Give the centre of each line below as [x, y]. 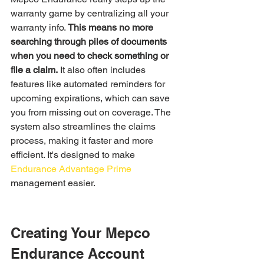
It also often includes [103, 70]
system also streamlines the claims [84, 126]
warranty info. [39, 27]
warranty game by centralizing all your [91, 13]
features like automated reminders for [89, 84]
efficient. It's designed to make [74, 155]
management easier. [53, 183]
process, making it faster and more [83, 141]
